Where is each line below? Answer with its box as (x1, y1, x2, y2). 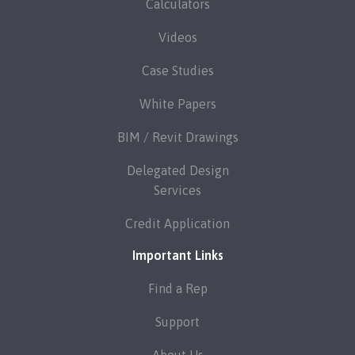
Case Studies (141, 63, 214, 78)
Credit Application (125, 216, 230, 231)
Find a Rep (147, 281, 208, 296)
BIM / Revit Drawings (116, 130, 239, 144)
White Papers (139, 97, 216, 111)
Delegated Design (126, 163, 229, 177)
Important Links (132, 248, 223, 262)
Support (155, 315, 200, 329)
